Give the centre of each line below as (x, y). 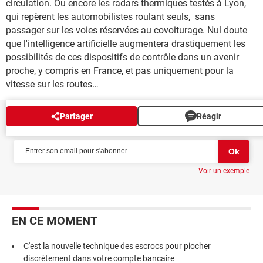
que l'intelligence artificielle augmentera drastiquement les (126, 43)
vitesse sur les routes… (52, 84)
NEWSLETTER (48, 125)
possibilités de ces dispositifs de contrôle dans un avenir (122, 57)
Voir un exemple (224, 171)
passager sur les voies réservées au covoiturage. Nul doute (127, 30)
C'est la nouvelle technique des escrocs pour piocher (117, 246)
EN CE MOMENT (55, 220)
